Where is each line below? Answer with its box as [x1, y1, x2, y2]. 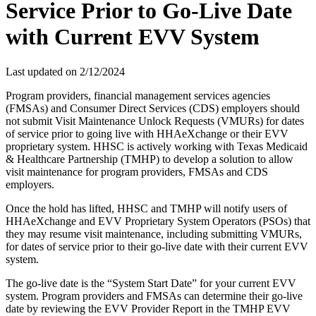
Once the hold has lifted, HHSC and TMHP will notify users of [6, 202, 287, 214]
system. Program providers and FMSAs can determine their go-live [6, 289, 303, 302]
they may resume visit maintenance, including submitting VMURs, [6, 227, 302, 240]
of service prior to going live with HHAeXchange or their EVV [6, 127, 288, 140]
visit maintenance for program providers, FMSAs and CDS [6, 165, 268, 178]
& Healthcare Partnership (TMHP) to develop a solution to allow [6, 152, 293, 165]
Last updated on [6, 65, 80, 78]
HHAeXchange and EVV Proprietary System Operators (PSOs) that [6, 214, 310, 227]
